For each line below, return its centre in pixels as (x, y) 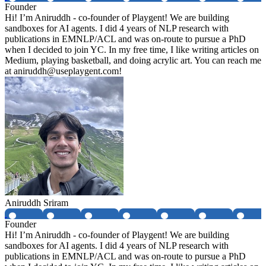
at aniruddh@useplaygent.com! (63, 71)
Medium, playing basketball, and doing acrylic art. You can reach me (133, 61)
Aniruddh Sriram (37, 203)
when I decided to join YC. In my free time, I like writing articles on (132, 50)
